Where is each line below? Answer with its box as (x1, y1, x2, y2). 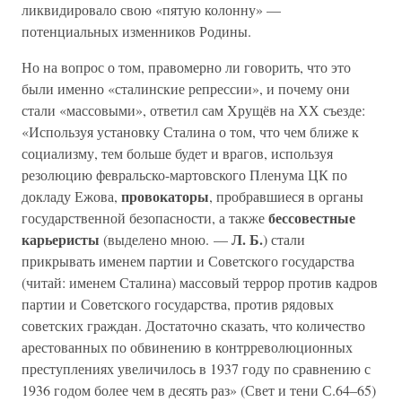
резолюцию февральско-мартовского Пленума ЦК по (22, 165, 347, 184)
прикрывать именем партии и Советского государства (22, 251, 354, 270)
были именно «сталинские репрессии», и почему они (22, 79, 350, 98)
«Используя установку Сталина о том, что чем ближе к (22, 122, 359, 141)
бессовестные (268, 207, 355, 228)
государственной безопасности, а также (22, 208, 268, 227)
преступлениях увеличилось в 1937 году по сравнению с (22, 359, 371, 378)
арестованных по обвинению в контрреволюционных (22, 337, 353, 356)
